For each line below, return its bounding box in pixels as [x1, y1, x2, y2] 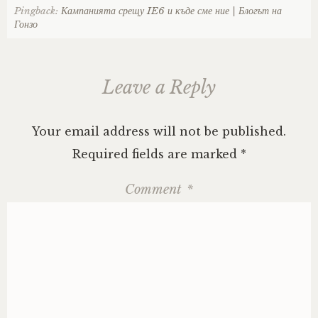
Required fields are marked [72, 147, 241, 162]
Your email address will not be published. [32, 124, 286, 139]
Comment [125, 182, 185, 198]
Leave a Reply [102, 77, 216, 99]
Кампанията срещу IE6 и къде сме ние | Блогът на [61, 5, 282, 18]
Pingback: [14, 5, 61, 18]
